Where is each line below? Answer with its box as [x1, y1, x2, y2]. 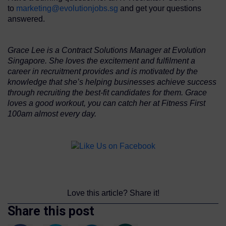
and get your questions [118, 4, 201, 13]
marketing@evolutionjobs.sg [16, 4, 118, 13]
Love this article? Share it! [67, 188, 159, 197]
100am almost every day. [8, 109, 96, 119]
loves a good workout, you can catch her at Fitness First [8, 99, 205, 108]
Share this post [8, 203, 94, 218]
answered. [8, 15, 45, 24]
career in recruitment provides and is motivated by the [8, 67, 198, 76]
